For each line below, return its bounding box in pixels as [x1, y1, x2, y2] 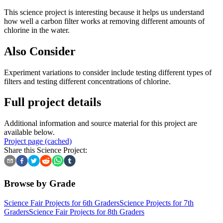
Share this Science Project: [4, 146, 87, 155]
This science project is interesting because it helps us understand [4, 7, 204, 16]
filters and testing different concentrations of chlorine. [4, 77, 171, 86]
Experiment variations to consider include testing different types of [4, 68, 212, 77]
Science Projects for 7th [119, 198, 194, 207]
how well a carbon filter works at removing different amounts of [4, 16, 205, 25]
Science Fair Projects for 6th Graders [4, 198, 119, 207]
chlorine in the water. [4, 25, 70, 34]
